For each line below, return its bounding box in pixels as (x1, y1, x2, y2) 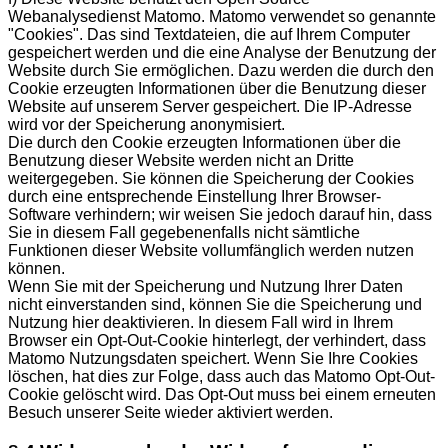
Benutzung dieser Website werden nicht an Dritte (8, 152, 354, 170)
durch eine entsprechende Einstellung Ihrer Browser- (8, 188, 381, 206)
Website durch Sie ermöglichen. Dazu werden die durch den (8, 62, 434, 80)
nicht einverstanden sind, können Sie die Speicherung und (8, 296, 422, 314)
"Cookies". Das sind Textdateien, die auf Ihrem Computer (8, 26, 410, 44)
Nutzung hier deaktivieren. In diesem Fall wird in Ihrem (8, 314, 393, 332)
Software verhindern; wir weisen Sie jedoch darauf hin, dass (8, 206, 432, 224)
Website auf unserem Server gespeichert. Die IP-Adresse (8, 98, 412, 116)
